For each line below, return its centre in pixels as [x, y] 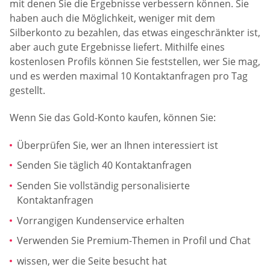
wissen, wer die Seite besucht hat [92, 261]
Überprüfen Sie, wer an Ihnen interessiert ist [118, 145]
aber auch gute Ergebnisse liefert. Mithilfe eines [117, 47]
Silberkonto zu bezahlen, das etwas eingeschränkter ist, [135, 32]
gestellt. [27, 90]
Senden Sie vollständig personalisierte [103, 186]
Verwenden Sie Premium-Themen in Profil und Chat [134, 241]
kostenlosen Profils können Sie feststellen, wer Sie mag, [135, 61]
